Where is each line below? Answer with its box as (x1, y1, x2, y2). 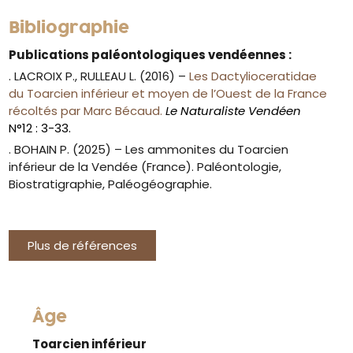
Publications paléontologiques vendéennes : (9, 46, 292, 63)
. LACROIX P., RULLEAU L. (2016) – (9, 67, 190, 84)
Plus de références (28, 236, 138, 254)
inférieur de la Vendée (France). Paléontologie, (9, 158, 282, 175)
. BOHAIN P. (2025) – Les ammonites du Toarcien (9, 140, 289, 158)
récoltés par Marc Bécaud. (9, 102, 166, 119)
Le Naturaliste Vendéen (165, 102, 302, 119)
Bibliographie (9, 16, 130, 40)
